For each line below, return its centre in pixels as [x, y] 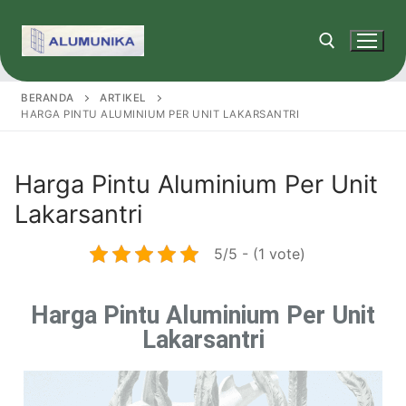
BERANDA [48, 98]
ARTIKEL [123, 98]
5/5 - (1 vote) [260, 253]
